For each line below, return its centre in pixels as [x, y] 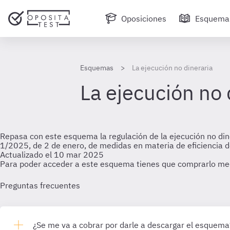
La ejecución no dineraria [172, 68]
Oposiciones [144, 18]
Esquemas [97, 68]
